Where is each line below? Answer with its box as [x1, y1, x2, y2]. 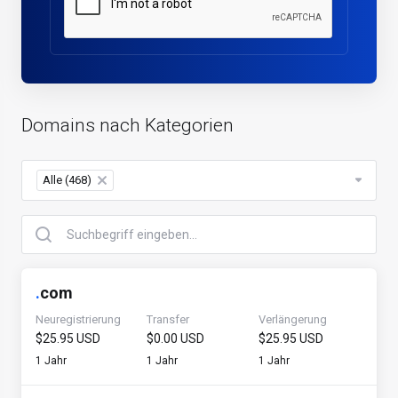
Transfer [147, 313, 190, 326]
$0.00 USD [147, 331, 205, 346]
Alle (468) [43, 173, 92, 187]
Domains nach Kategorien [21, 115, 234, 136]
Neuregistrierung [36, 313, 121, 326]
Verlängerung [258, 313, 327, 326]
